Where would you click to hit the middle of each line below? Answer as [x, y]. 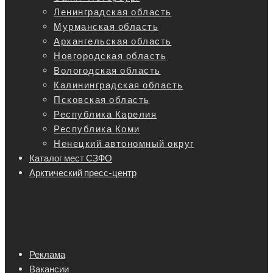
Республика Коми [97, 129]
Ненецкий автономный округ [124, 144]
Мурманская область [106, 27]
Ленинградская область [113, 12]
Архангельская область [113, 41]
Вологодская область [107, 70]
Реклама [47, 254]
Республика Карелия [105, 114]
